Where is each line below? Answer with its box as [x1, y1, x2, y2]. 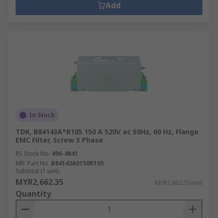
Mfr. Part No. [16, 159, 50, 167]
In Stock [29, 111, 55, 119]
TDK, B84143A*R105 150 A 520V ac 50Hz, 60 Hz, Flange [16, 127, 199, 136]
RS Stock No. [16, 149, 50, 158]
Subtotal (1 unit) [16, 167, 59, 175]
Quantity [16, 188, 51, 199]
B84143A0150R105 [51, 159, 104, 167]
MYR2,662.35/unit [155, 179, 202, 187]
